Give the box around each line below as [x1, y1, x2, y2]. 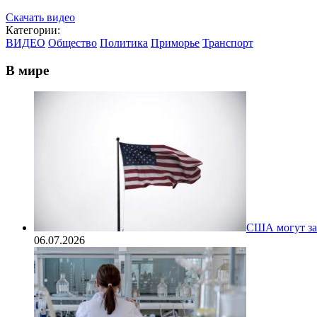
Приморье [151, 36, 200, 49]
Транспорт [202, 36, 253, 49]
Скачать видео [6, 11, 75, 23]
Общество [48, 36, 97, 49]
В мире [6, 62, 49, 78]
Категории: [6, 23, 60, 36]
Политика [100, 36, 148, 49]
